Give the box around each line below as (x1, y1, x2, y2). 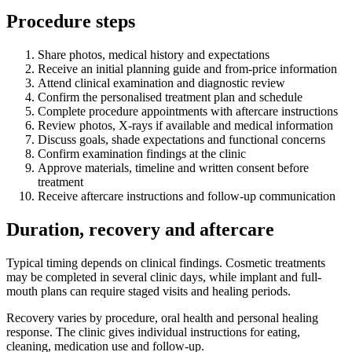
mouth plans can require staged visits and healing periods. (6, 284, 291, 299)
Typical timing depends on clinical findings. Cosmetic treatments (6, 256, 325, 270)
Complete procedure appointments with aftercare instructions (38, 104, 338, 119)
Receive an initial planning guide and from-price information (38, 62, 337, 76)
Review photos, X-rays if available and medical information (38, 119, 333, 133)
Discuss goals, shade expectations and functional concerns (38, 133, 325, 147)
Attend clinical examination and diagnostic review (38, 76, 285, 90)
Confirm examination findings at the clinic (38, 147, 246, 161)
